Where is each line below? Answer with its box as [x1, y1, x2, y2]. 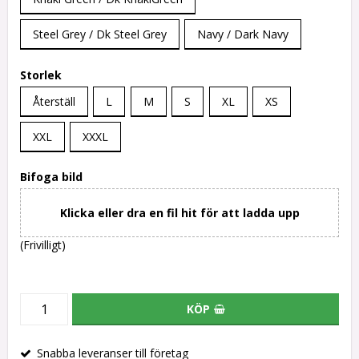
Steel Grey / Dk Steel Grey [33, 26, 167, 42]
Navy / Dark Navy [197, 26, 289, 42]
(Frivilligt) [20, 237, 66, 253]
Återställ [33, 93, 75, 109]
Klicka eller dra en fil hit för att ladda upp [59, 205, 300, 221]
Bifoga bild [20, 169, 83, 185]
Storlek [20, 67, 62, 83]
